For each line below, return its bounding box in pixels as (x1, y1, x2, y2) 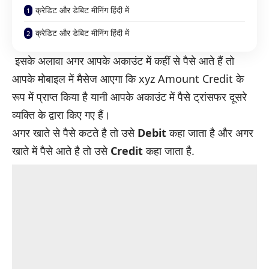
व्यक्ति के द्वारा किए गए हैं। (12, 107, 110, 122)
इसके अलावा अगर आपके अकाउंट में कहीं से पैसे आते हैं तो (12, 53, 234, 68)
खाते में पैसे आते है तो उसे (12, 143, 110, 158)
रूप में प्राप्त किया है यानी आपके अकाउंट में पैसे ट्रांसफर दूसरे (12, 89, 247, 104)
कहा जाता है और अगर (166, 125, 253, 140)
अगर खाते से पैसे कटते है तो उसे (12, 125, 138, 140)
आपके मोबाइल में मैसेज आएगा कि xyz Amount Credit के (12, 71, 244, 86)
